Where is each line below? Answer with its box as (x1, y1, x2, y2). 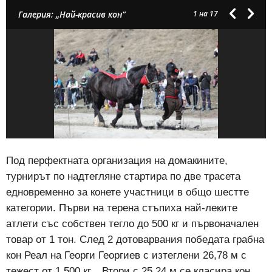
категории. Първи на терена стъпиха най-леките (6, 202, 237, 214)
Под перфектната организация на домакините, (6, 155, 228, 167)
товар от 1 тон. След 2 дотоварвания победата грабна (6, 234, 264, 246)
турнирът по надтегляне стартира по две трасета (6, 171, 240, 183)
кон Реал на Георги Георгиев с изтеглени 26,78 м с (6, 250, 246, 262)
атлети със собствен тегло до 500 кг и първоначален (6, 218, 259, 230)
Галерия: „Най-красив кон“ (18, 8, 125, 21)
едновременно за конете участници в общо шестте (6, 186, 249, 199)
